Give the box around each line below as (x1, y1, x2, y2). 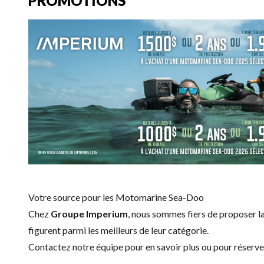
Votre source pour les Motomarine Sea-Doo (28, 192, 204, 203)
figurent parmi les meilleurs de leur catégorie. (28, 225, 209, 236)
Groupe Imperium (51, 208, 128, 220)
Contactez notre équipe (28, 241, 123, 253)
